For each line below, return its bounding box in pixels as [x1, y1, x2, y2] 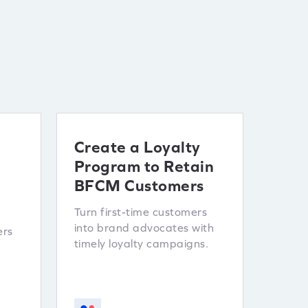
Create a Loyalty [74, 138, 201, 156]
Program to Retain [74, 157, 214, 175]
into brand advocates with [74, 221, 214, 234]
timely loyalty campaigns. [74, 237, 208, 250]
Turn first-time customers [74, 206, 207, 218]
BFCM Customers [74, 177, 204, 195]
